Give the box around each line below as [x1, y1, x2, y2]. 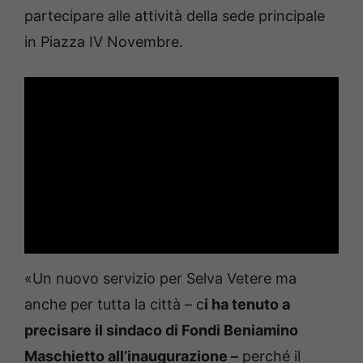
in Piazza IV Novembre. [24, 33, 183, 51]
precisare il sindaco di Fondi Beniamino [24, 322, 298, 340]
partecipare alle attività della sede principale [24, 7, 325, 25]
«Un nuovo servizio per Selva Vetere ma [24, 270, 297, 288]
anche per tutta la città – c [24, 296, 204, 314]
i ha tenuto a [204, 296, 290, 314]
